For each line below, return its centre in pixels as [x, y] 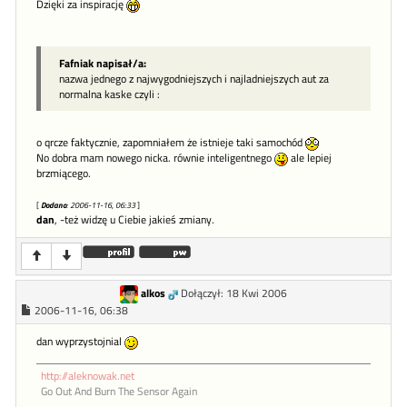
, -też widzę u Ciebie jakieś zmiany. [134, 220]
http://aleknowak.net [88, 376]
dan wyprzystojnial [80, 342]
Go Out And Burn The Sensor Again [119, 392]
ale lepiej [310, 158]
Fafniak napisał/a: [103, 63]
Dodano [54, 205]
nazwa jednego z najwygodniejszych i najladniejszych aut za [194, 79]
